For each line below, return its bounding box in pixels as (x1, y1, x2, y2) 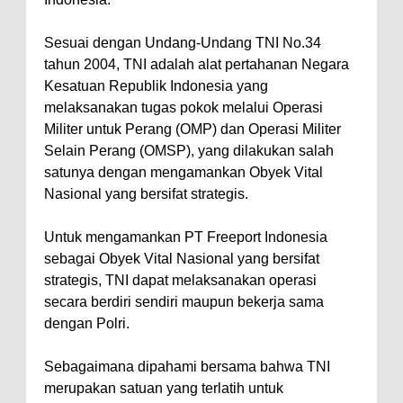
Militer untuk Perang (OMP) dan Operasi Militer (44, 121, 341, 137)
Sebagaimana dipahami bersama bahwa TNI (44, 358, 330, 374)
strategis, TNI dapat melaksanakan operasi (44, 272, 317, 288)
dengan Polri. (44, 315, 130, 331)
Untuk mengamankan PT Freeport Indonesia (44, 228, 327, 245)
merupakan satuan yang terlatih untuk (44, 380, 283, 396)
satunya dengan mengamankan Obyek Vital (44, 164, 323, 180)
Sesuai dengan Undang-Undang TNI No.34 (44, 34, 321, 50)
